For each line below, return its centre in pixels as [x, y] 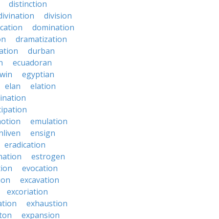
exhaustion [47, 203]
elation [43, 86]
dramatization [41, 39]
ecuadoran [32, 63]
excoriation [27, 192]
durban [41, 51]
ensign [43, 133]
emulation [49, 121]
